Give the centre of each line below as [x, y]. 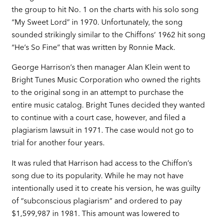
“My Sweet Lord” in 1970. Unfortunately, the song [97, 22]
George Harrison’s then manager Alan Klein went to [101, 67]
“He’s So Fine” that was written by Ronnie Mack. [93, 47]
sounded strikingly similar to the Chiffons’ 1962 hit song [108, 34]
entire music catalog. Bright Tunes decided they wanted [108, 105]
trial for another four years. [58, 143]
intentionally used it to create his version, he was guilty [106, 188]
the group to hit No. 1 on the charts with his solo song [105, 9]
